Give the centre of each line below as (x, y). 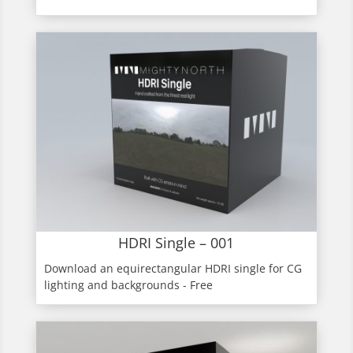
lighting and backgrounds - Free (128, 285)
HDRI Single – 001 (176, 243)
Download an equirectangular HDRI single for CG (173, 269)
